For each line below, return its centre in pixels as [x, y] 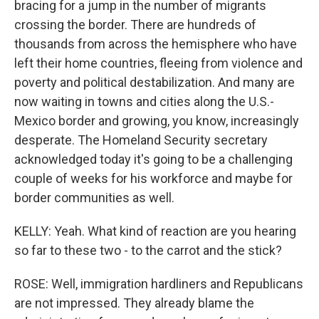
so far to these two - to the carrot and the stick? [148, 250]
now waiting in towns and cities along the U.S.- [144, 101]
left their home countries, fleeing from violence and [158, 63]
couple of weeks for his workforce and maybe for [153, 178]
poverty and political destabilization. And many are [155, 82]
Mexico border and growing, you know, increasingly [157, 120]
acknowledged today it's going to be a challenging [153, 159]
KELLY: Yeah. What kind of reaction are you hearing [155, 231]
